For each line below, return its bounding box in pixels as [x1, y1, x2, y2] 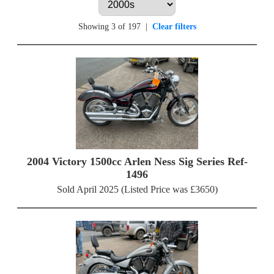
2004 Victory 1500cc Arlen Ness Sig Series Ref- [26, 155, 248, 168]
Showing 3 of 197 [78, 22, 141, 32]
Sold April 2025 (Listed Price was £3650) [56, 184, 218, 195]
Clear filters [152, 22, 196, 32]
